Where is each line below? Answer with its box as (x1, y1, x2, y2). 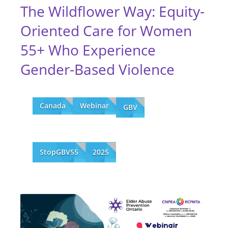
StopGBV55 (40, 147, 78, 157)
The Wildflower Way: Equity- (20, 1, 205, 21)
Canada (40, 100, 66, 110)
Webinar (80, 100, 109, 110)
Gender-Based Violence (20, 59, 175, 79)
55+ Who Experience (20, 40, 156, 60)
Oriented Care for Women (20, 20, 192, 40)
